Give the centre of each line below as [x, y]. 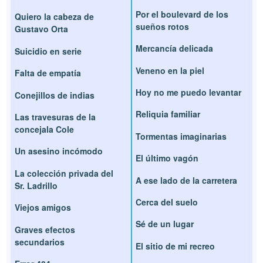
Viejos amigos [43, 208]
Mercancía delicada [174, 48]
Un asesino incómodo [59, 151]
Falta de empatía [48, 73]
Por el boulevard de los [182, 14]
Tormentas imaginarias [181, 136]
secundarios [40, 242]
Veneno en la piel [170, 70]
